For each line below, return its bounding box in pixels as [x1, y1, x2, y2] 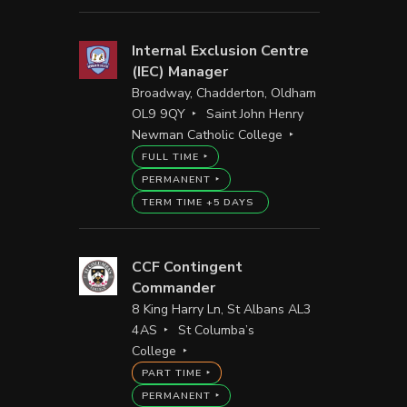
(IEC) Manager [131, 61, 228, 82]
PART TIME [141, 365, 202, 380]
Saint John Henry [206, 104, 304, 123]
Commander [131, 277, 215, 298]
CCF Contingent [131, 256, 243, 277]
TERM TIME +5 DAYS [141, 194, 253, 209]
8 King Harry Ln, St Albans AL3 [131, 300, 312, 318]
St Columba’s [178, 321, 255, 339]
